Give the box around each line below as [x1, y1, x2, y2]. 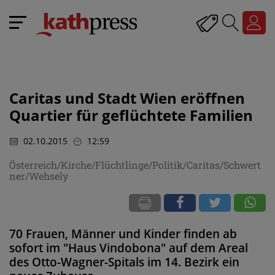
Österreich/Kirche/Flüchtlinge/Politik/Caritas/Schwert [9, 158, 261, 171]
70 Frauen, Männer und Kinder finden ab [9, 225, 237, 242]
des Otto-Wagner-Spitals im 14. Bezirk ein [9, 254, 239, 270]
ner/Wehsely [9, 169, 68, 182]
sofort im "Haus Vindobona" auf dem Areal [9, 239, 248, 256]
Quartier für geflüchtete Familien [9, 105, 253, 125]
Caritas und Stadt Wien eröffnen [9, 88, 245, 108]
